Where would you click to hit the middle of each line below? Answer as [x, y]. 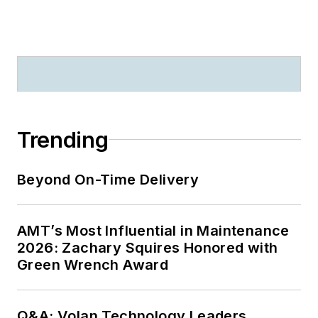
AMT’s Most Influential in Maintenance [153, 230]
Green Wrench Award [93, 264]
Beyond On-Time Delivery [109, 179]
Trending [63, 139]
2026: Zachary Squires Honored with [148, 247]
